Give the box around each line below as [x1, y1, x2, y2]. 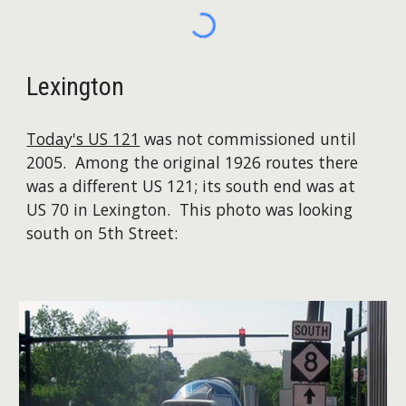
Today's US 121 [26, 128, 140, 150]
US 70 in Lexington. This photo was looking [26, 198, 353, 221]
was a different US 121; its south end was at [26, 175, 356, 198]
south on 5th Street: [26, 222, 179, 245]
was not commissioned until [140, 128, 357, 150]
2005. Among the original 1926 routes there [26, 151, 359, 174]
